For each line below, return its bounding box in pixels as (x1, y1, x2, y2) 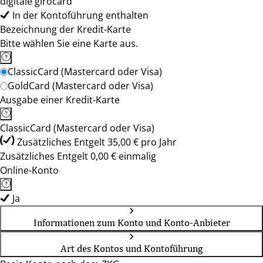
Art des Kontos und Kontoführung (60, 242, 203, 254)
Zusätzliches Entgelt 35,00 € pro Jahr (17, 136, 177, 149)
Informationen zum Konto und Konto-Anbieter (33, 217, 230, 228)
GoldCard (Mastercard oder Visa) (8, 79, 153, 92)
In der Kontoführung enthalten (12, 9, 149, 22)
